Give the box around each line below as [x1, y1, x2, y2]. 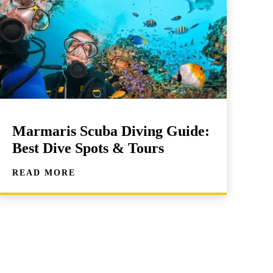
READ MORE [12, 168, 76, 177]
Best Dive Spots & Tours [12, 140, 164, 156]
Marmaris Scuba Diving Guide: [12, 122, 210, 139]
